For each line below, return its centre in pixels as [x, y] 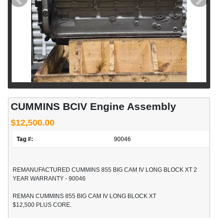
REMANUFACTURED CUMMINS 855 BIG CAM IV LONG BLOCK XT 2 [105, 170]
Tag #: [25, 139]
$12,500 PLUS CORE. [42, 205]
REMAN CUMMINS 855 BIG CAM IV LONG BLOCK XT [84, 196]
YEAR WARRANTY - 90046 [49, 179]
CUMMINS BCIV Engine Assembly [93, 107]
